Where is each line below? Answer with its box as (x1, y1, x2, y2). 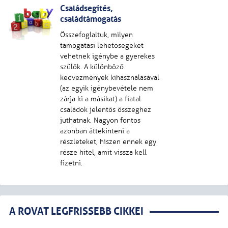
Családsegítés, (60, 4, 113, 13)
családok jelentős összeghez (60, 105, 151, 114)
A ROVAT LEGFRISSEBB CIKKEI (9, 206, 144, 217)
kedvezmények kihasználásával (60, 73, 159, 82)
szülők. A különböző (60, 63, 124, 71)
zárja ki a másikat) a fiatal (60, 95, 141, 103)
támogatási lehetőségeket (60, 41, 144, 50)
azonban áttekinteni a (60, 127, 130, 135)
